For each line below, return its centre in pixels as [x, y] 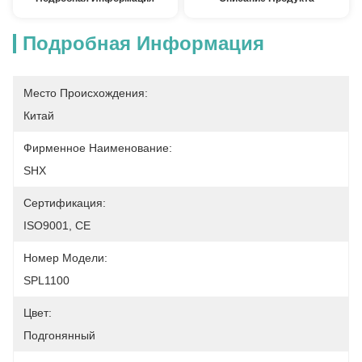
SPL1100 [46, 280]
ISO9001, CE [57, 225]
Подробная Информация [143, 43]
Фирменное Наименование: [98, 148]
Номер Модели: [65, 258]
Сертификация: [65, 203]
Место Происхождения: [86, 93]
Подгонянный [59, 335]
